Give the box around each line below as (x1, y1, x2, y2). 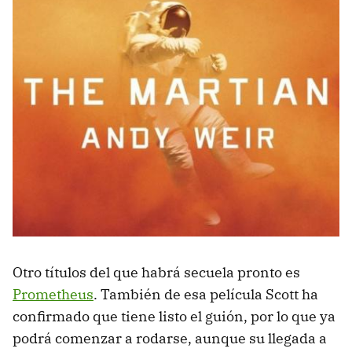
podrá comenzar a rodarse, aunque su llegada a (13, 329, 327, 348)
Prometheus (13, 285, 93, 304)
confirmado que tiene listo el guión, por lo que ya (13, 307, 335, 326)
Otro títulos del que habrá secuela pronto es (13, 263, 300, 282)
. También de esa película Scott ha (93, 285, 318, 304)
